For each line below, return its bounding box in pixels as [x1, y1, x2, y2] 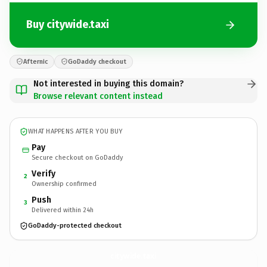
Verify [32, 168, 55, 179]
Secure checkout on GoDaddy [32, 153, 123, 162]
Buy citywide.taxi [26, 18, 109, 31]
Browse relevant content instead [33, 91, 163, 101]
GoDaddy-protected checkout [28, 222, 122, 229]
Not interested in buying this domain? [33, 78, 184, 89]
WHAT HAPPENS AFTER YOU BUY [28, 128, 123, 135]
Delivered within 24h [32, 206, 94, 214]
